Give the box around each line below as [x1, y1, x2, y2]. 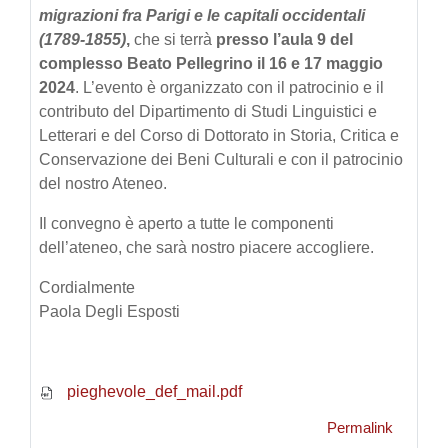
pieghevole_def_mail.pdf [63, 383, 242, 401]
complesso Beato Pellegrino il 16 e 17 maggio [39, 55, 383, 73]
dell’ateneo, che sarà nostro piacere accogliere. [39, 239, 374, 257]
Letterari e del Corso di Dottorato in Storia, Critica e [39, 127, 399, 145]
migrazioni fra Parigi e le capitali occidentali [39, 7, 365, 25]
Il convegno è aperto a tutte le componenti [39, 215, 334, 233]
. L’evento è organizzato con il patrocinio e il [75, 79, 384, 97]
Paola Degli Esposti [39, 303, 180, 321]
